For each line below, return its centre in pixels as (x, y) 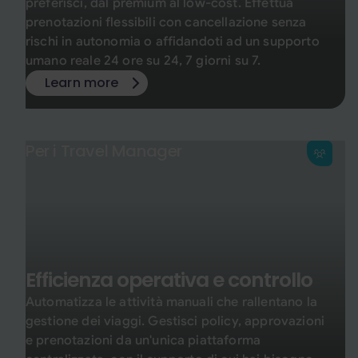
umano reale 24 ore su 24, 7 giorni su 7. (143, 61)
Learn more (82, 83)
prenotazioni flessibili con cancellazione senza (166, 22)
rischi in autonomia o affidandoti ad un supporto (173, 42)
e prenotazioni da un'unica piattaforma (143, 340)
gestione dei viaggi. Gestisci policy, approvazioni (175, 321)
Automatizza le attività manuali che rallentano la (171, 302)
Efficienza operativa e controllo (169, 280)
